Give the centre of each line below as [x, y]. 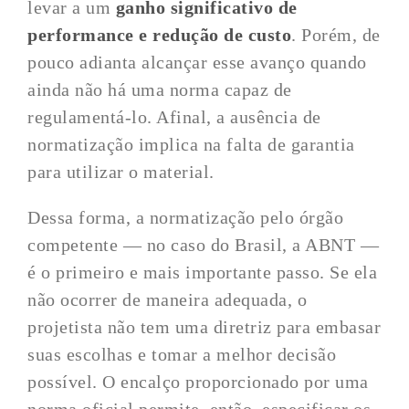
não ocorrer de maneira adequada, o [168, 299]
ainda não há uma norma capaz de [160, 89]
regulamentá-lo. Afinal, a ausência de [174, 117]
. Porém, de [336, 35]
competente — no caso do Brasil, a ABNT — [204, 245]
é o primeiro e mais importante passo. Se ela [203, 272]
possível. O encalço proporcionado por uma [198, 382]
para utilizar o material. [121, 172]
